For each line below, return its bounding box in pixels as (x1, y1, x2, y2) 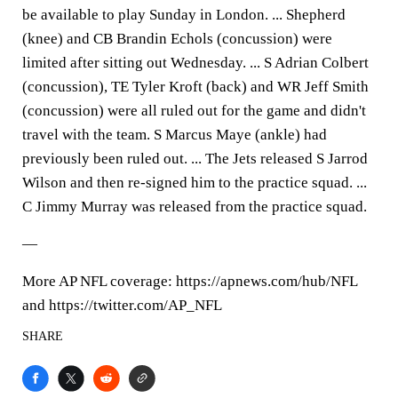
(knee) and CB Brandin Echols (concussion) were (22, 30, 332, 47)
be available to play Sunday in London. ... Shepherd (22, 6, 346, 23)
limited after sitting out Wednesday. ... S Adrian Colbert (22, 54, 369, 71)
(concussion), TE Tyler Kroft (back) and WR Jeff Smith (22, 78, 369, 95)
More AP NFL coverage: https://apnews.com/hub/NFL (22, 273, 357, 290)
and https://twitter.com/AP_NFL (22, 297, 222, 314)
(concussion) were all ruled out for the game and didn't (22, 102, 366, 119)
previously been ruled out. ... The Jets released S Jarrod (22, 150, 368, 167)
